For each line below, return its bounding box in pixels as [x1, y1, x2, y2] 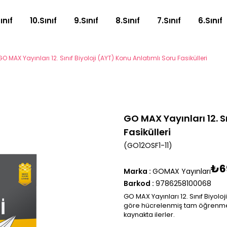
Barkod [124, 178, 150, 188]
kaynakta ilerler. [124, 210, 175, 219]
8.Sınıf [115, 15, 140, 26]
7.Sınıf [157, 15, 181, 26]
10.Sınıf [29, 15, 57, 26]
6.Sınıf [198, 15, 222, 26]
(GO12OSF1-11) [124, 140, 172, 150]
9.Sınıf [73, 15, 98, 26]
